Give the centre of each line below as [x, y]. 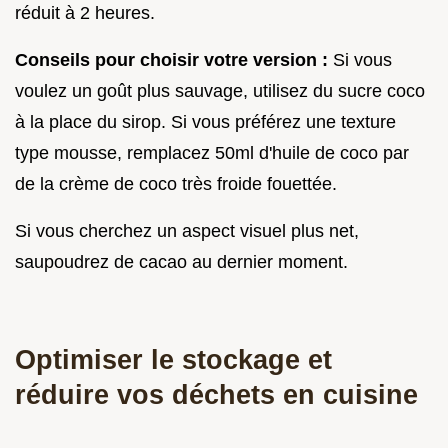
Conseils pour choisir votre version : [171, 60]
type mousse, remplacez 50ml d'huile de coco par [212, 153]
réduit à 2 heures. [85, 13]
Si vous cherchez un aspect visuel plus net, [187, 231]
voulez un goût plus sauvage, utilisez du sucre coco [220, 91]
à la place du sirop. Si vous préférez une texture [205, 122]
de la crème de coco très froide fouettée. [176, 184]
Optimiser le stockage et [173, 360]
